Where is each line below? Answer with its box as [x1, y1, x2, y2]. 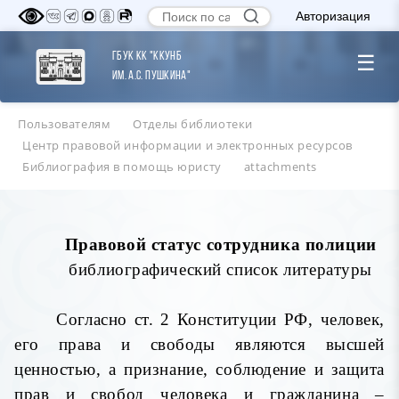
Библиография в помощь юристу [22, 159, 222, 175]
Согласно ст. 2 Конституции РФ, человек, [56, 310, 385, 330]
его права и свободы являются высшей [14, 335, 385, 354]
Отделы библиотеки [133, 116, 253, 132]
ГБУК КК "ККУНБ [112, 49, 182, 63]
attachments [243, 159, 317, 175]
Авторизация [296, 8, 370, 23]
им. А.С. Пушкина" [112, 69, 191, 83]
